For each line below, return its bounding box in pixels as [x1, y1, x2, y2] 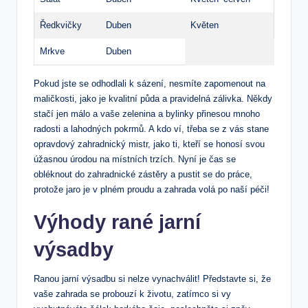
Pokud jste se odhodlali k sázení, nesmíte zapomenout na [34, 78, 265, 89]
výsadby [34, 239, 113, 261]
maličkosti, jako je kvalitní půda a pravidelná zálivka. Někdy [34, 93, 272, 104]
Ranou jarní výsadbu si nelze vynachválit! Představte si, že [34, 274, 271, 285]
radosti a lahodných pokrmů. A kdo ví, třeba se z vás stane [34, 124, 269, 135]
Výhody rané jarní [34, 211, 201, 234]
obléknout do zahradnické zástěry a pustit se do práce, [34, 169, 252, 180]
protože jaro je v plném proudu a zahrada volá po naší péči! [34, 184, 269, 195]
